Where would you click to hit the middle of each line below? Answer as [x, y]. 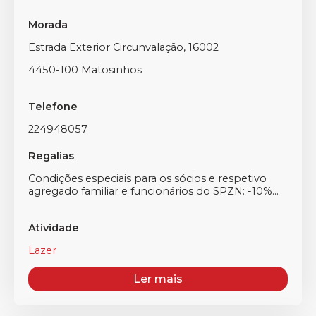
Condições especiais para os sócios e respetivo [147, 178]
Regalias [51, 156]
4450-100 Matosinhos [85, 70]
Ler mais [158, 279]
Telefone [53, 107]
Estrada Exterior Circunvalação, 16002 [123, 47]
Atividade [54, 228]
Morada [48, 25]
